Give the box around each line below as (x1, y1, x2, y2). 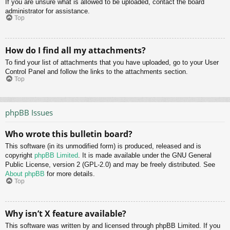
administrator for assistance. (5, 7, 90, 15)
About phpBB (5, 170, 45, 178)
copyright (5, 151, 34, 160)
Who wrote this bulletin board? (5, 128, 132, 140)
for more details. (45, 170, 95, 178)
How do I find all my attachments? (5, 45, 146, 56)
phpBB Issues (5, 107, 53, 118)
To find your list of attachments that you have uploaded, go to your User (5, 59, 219, 67)
